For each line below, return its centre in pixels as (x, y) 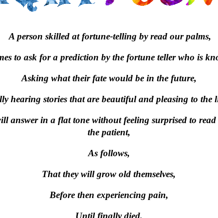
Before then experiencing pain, (109, 195)
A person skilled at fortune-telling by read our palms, (109, 36)
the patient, (109, 132)
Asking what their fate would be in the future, (109, 78)
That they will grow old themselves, (109, 174)
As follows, (109, 153)
